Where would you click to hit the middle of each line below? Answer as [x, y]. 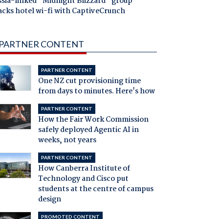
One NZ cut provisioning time [89, 81]
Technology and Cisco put [83, 179]
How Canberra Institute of [84, 169]
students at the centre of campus [96, 189]
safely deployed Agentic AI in [88, 130]
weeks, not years [67, 141]
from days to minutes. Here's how [96, 92]
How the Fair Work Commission [93, 120]
